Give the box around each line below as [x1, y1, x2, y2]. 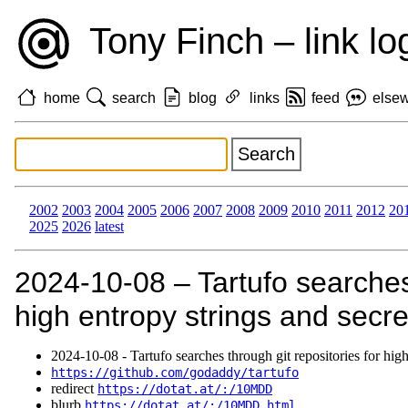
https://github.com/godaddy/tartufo [51, 365, 299, 381]
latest [95, 219, 124, 235]
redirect [51, 381, 97, 397]
